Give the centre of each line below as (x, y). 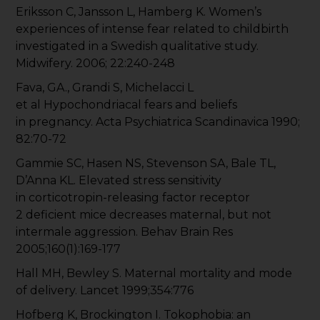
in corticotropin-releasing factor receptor (133, 198)
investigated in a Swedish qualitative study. (137, 46)
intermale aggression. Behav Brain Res (125, 232)
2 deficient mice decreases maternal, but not (144, 215)
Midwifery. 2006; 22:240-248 (96, 64)
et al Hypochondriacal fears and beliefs (127, 105)
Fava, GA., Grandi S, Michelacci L (105, 88)
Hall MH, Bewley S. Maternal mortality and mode (154, 274)
